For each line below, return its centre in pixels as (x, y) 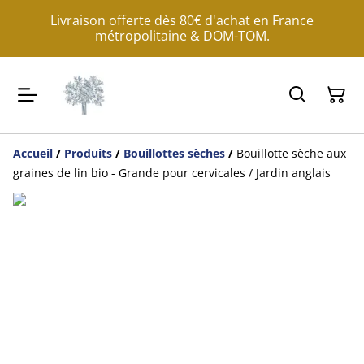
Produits (88, 153)
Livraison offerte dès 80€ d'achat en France (182, 20)
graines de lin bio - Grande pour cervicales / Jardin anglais (172, 173)
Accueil (33, 153)
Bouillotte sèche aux (291, 153)
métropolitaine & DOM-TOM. (182, 36)
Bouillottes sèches (174, 153)
